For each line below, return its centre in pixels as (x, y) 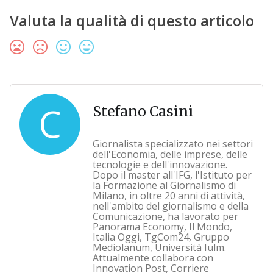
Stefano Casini (143, 111)
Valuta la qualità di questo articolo (132, 20)
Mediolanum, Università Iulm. (159, 247)
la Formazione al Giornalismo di (164, 185)
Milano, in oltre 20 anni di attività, (168, 195)
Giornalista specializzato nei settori (172, 144)
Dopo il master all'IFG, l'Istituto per (172, 175)
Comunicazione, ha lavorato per (165, 216)
